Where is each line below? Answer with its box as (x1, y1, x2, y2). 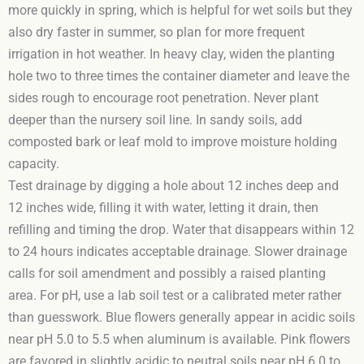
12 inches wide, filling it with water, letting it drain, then (8, 200, 318, 215)
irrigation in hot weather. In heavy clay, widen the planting (8, 46, 335, 62)
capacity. (8, 156, 59, 171)
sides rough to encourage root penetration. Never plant (8, 90, 318, 106)
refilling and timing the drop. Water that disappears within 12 (8, 222, 354, 237)
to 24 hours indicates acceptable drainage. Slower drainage (8, 244, 347, 259)
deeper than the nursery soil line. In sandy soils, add (8, 112, 302, 128)
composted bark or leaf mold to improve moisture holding (8, 134, 337, 149)
